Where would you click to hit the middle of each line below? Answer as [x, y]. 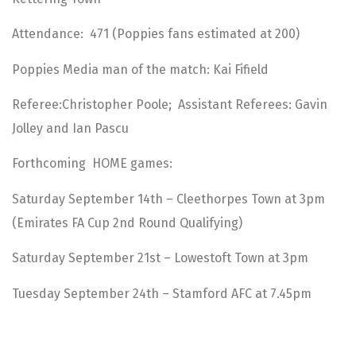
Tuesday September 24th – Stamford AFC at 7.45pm [162, 293]
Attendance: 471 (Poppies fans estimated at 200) [156, 34]
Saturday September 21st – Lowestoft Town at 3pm [160, 258]
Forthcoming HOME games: [92, 164]
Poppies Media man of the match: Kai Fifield [140, 69]
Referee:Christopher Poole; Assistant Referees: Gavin [170, 104]
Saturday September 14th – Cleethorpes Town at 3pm [168, 199]
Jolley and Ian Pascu [70, 128]
